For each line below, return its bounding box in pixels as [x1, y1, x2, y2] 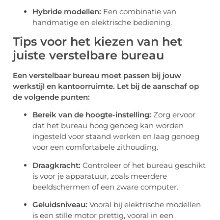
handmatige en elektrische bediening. [32, 17, 172, 27]
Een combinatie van [101, 6, 176, 16]
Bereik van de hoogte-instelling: [32, 110, 151, 120]
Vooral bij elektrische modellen [87, 200, 201, 210]
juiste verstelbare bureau [13, 48, 164, 63]
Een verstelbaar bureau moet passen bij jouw [13, 71, 181, 81]
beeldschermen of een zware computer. [32, 182, 178, 192]
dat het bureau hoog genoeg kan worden [32, 121, 184, 131]
